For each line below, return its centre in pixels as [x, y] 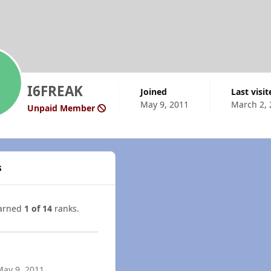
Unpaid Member [62, 108]
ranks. [66, 208]
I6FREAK [55, 91]
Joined [155, 91]
